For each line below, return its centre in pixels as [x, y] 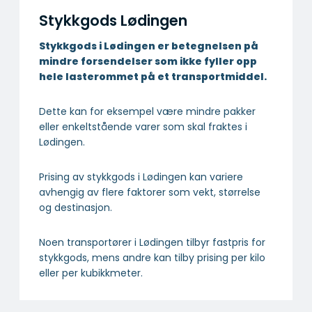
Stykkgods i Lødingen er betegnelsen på [149, 46]
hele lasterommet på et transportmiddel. [153, 77]
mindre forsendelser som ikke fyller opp [148, 62]
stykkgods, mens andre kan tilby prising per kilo [152, 258]
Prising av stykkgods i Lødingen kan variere [141, 177]
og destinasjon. [76, 208]
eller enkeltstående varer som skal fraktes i [143, 127]
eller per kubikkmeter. [91, 273]
